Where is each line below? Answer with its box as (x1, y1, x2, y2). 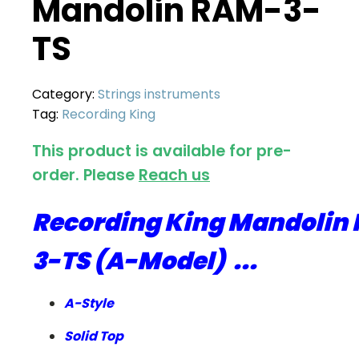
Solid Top (64, 326, 123, 345)
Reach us (139, 164, 210, 187)
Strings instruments (98, 85, 220, 104)
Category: (32, 85, 98, 104)
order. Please (32, 164, 139, 187)
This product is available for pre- (32, 140, 292, 163)
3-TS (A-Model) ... (32, 244, 257, 278)
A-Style (64, 293, 114, 313)
